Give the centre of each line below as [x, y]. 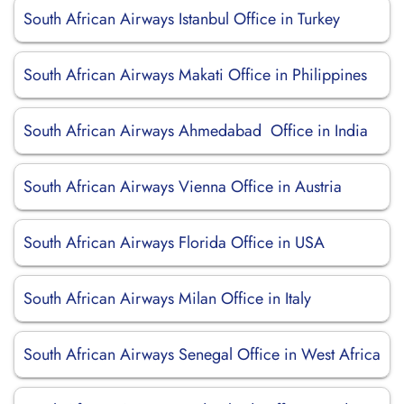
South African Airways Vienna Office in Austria [183, 187]
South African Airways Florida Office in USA [174, 243]
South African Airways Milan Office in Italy [167, 298]
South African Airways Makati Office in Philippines [195, 75]
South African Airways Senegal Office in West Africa [202, 354]
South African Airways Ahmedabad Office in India [196, 131]
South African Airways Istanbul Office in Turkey [182, 19]
